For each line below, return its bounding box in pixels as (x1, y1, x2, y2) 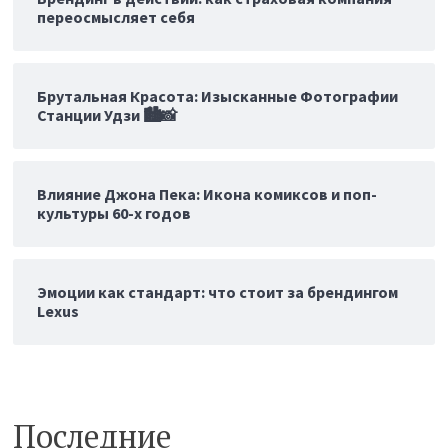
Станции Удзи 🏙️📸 (37, 105, 178, 126)
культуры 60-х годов (37, 203, 192, 224)
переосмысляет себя (37, 7, 196, 28)
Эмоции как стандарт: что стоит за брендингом (37, 282, 399, 303)
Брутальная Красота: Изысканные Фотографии (37, 86, 399, 107)
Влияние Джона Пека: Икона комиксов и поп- (37, 184, 378, 205)
